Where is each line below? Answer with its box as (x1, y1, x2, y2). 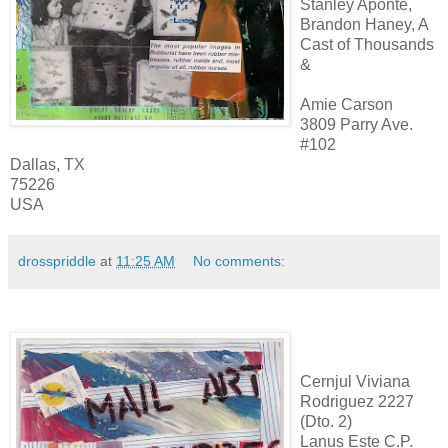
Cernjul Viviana (300, 373, 410, 391)
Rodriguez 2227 (300, 393, 414, 411)
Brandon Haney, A (300, 15, 428, 33)
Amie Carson (300, 95, 393, 113)
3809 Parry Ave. (300, 115, 413, 133)
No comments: (193, 252, 286, 269)
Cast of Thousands (300, 35, 434, 53)
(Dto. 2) (300, 413, 352, 431)
